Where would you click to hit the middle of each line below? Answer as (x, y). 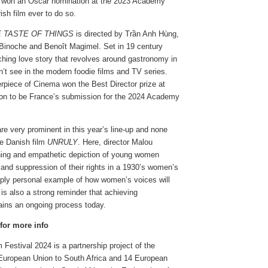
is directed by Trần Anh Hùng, (126, 33)
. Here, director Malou (115, 142)
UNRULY (63, 142)
